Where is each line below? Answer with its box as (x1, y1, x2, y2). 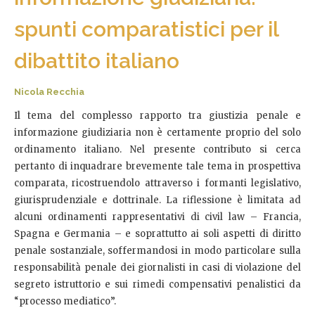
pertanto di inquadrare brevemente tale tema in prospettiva (14, 160, 301, 172)
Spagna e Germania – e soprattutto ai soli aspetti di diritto (14, 227, 301, 240)
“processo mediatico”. (14, 295, 116, 307)
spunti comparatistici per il (14, 16, 278, 41)
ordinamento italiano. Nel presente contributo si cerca (14, 143, 301, 155)
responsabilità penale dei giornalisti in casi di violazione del (14, 261, 301, 274)
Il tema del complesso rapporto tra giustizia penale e (14, 109, 301, 122)
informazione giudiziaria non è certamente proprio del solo (14, 126, 301, 139)
